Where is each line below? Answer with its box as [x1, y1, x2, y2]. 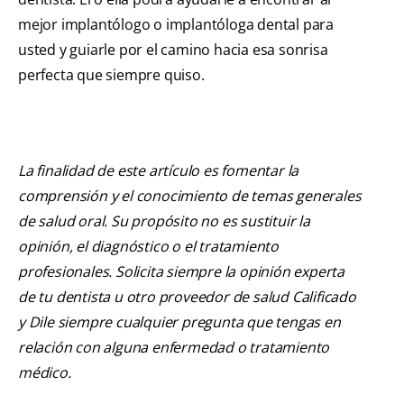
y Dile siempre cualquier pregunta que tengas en [18, 312, 341, 333]
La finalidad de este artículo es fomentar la [18, 161, 299, 181]
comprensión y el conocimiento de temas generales [18, 186, 362, 207]
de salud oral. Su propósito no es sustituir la [18, 211, 310, 232]
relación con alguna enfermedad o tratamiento [18, 337, 330, 358]
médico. [18, 363, 71, 383]
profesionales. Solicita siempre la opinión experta [18, 262, 344, 282]
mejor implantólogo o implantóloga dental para [18, 14, 334, 35]
